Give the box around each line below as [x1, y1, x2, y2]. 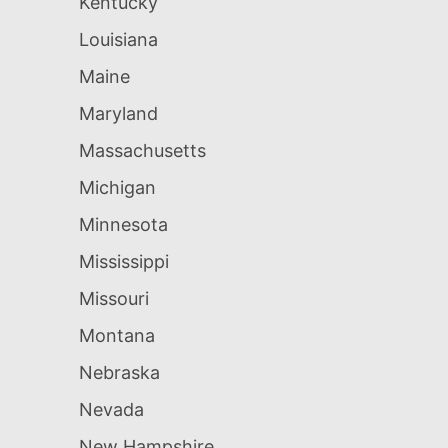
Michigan [79, 177, 156, 199]
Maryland [79, 103, 158, 125]
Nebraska [79, 362, 160, 384]
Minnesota [79, 214, 168, 236]
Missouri [79, 288, 149, 310]
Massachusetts [79, 140, 206, 162]
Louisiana [79, 29, 158, 51]
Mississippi [79, 251, 169, 273]
